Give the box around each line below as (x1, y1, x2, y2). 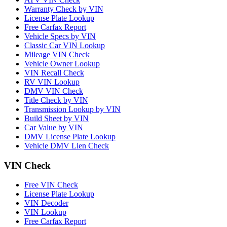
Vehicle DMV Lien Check (24, 141, 109, 150)
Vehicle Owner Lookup (24, 59, 100, 68)
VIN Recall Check (24, 68, 84, 78)
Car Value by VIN (24, 123, 83, 132)
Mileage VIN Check (24, 50, 90, 59)
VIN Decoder (24, 199, 68, 208)
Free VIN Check (24, 180, 78, 190)
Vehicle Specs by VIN (24, 32, 96, 41)
